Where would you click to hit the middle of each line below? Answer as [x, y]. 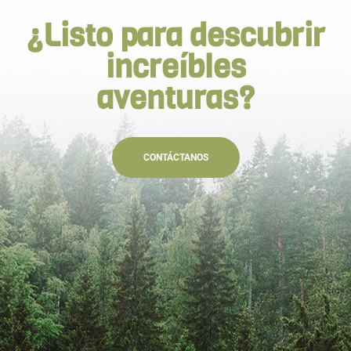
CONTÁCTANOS [175, 157]
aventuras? [175, 98]
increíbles [175, 66]
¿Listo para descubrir [175, 35]
